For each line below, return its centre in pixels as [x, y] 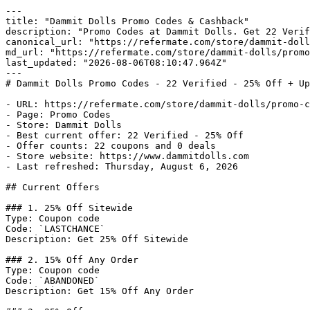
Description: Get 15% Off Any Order [100, 291]
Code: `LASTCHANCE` [55, 229]
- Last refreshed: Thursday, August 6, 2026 [122, 166]
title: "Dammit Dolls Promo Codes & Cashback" [127, 21]
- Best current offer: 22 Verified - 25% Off [125, 135]
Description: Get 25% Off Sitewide [97, 239]
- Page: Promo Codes [58, 115]
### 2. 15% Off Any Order [72, 260]
